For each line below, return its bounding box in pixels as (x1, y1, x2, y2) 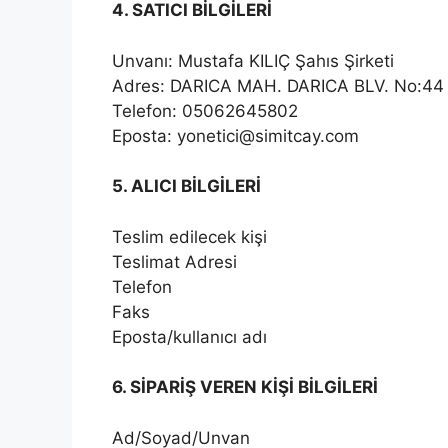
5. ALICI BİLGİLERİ (112, 176, 261, 197)
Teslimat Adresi (112, 251, 237, 272)
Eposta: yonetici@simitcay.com (112, 125, 359, 146)
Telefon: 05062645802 (112, 100, 298, 121)
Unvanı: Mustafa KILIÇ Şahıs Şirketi (112, 50, 394, 71)
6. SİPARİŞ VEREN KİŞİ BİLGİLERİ (112, 377, 378, 398)
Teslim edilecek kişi (112, 226, 267, 247)
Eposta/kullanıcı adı (112, 326, 267, 347)
